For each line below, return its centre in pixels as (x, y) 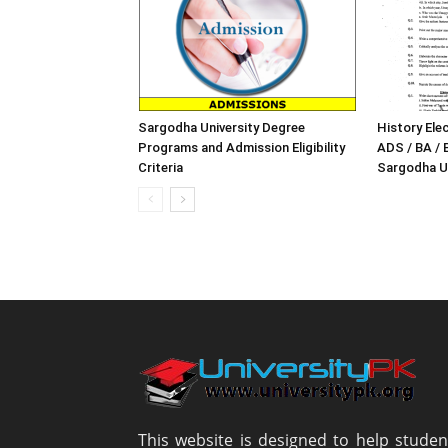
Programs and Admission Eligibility (241, 147)
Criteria (160, 167)
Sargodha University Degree (221, 127)
